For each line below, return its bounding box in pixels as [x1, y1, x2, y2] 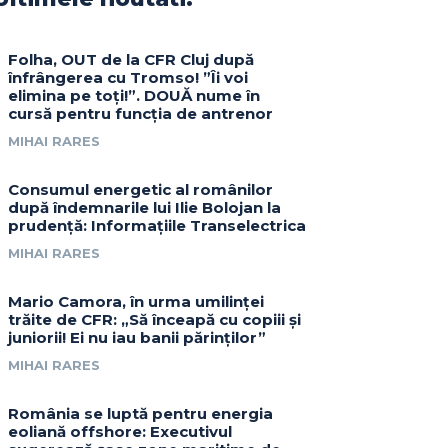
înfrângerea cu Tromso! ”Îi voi [8, 68, 249, 88]
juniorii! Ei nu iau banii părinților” [8, 328, 267, 348]
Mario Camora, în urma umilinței [8, 292, 265, 312]
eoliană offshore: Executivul [8, 422, 233, 442]
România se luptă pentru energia [8, 404, 274, 424]
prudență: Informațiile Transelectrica [8, 216, 307, 236]
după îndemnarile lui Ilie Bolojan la [8, 198, 282, 218]
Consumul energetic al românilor [8, 180, 274, 200]
